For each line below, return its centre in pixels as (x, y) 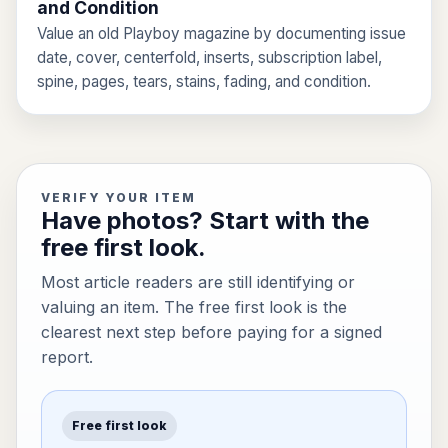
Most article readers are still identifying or (198, 281)
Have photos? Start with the (205, 221)
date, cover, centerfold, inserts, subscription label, (209, 58)
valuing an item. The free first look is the (194, 306)
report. (67, 356)
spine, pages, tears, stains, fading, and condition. (204, 82)
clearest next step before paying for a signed (211, 331)
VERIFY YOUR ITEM (118, 198)
